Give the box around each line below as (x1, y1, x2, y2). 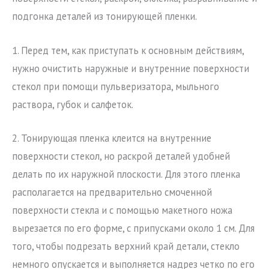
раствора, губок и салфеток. (12, 97, 133, 111)
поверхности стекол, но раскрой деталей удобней (12, 149, 230, 163)
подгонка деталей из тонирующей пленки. (12, 10, 197, 23)
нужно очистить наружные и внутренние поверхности (12, 61, 249, 75)
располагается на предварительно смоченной (12, 185, 212, 199)
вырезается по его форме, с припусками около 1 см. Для (12, 221, 255, 235)
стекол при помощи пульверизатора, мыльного (12, 79, 219, 93)
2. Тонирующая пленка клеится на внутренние (12, 131, 211, 145)
